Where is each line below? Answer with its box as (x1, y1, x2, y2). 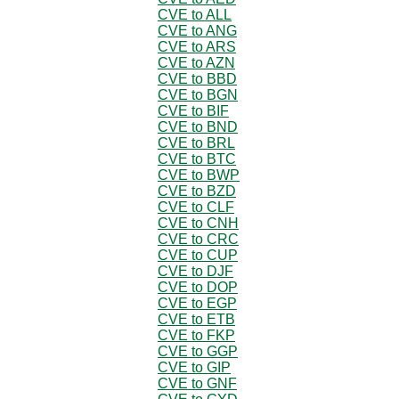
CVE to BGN (158, 86, 238, 102)
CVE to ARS (158, 38, 236, 54)
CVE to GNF (158, 375, 237, 391)
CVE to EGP (158, 295, 237, 311)
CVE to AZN (158, 54, 235, 70)
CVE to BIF (158, 102, 229, 118)
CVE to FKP (158, 327, 235, 343)
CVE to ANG (158, 22, 237, 38)
